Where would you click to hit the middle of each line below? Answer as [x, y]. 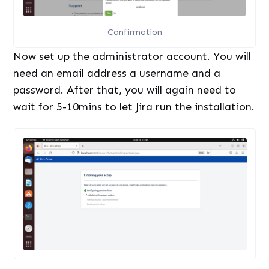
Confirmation [134, 32]
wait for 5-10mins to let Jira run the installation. [134, 107]
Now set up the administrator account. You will [132, 57]
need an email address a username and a [117, 74]
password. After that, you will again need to [125, 90]
